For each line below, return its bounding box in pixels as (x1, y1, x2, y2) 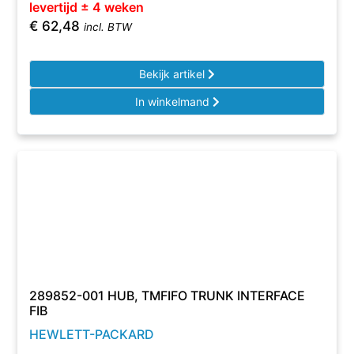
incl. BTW (84, 21, 133, 33)
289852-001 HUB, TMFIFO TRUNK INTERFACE (29, 288, 306, 303)
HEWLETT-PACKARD (29, 326, 155, 342)
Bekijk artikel (139, 67, 208, 81)
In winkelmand (134, 95, 213, 108)
